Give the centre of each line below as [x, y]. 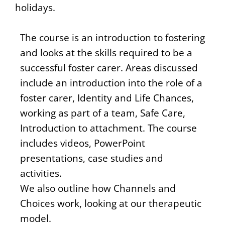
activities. [41, 173]
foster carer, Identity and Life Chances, [107, 97]
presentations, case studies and [92, 158]
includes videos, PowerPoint [83, 143]
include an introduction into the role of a [111, 82]
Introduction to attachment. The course [108, 128]
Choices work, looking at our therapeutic [111, 203]
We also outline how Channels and [98, 188]
